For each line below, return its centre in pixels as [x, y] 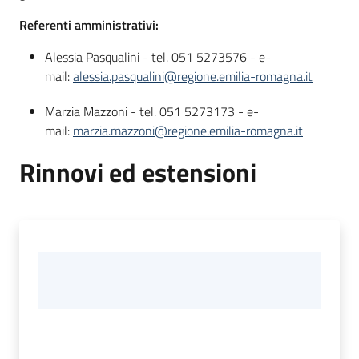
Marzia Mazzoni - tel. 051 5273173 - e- [152, 112]
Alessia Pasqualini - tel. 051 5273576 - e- [158, 57]
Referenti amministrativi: [91, 25]
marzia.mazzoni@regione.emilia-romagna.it [188, 131]
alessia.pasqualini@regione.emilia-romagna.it [193, 76]
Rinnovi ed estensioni [138, 173]
